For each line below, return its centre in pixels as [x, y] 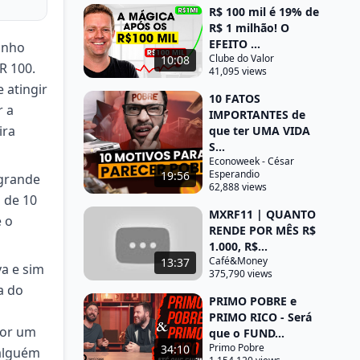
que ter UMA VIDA [260, 131]
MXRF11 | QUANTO [262, 214]
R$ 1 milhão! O [249, 28]
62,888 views [238, 187]
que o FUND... [247, 333]
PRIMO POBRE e [253, 301]
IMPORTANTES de [257, 115]
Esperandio [234, 174]
